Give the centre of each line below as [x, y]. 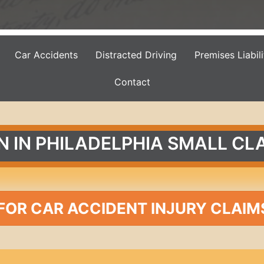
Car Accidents [46, 55]
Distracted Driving [136, 55]
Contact [132, 82]
